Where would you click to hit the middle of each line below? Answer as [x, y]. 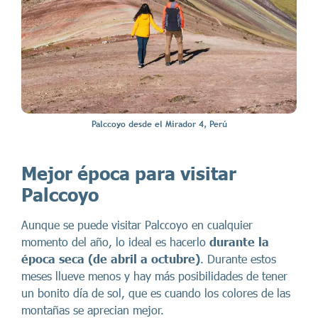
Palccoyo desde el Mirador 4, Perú [159, 125]
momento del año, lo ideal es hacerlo [115, 242]
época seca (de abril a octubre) [111, 259]
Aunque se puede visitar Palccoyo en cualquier [137, 225]
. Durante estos [238, 259]
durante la [239, 242]
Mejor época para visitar [129, 174]
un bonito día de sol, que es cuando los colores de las [156, 293]
